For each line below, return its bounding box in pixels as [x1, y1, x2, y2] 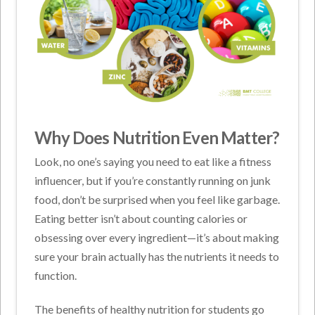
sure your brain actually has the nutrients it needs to [34, 249, 280, 263]
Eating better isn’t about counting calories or [34, 211, 248, 225]
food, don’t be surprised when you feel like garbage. [34, 192, 281, 206]
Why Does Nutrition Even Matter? [34, 127, 280, 148]
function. [34, 268, 77, 282]
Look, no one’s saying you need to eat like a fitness [34, 154, 272, 168]
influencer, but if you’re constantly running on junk [34, 173, 271, 187]
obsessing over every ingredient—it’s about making [34, 230, 280, 244]
